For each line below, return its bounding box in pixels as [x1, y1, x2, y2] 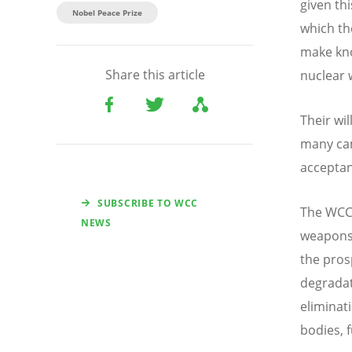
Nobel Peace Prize [72, 6, 142, 18]
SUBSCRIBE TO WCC [97, 196, 199, 210]
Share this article [104, 65, 205, 83]
